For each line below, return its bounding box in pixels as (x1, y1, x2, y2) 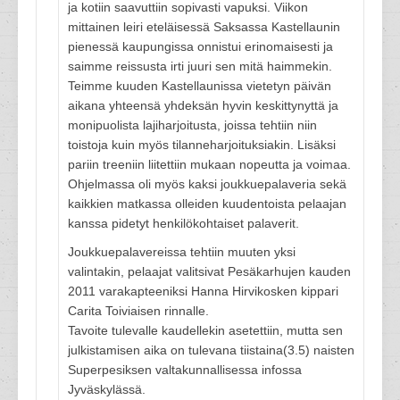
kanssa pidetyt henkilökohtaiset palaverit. (68, 216, 299, 230)
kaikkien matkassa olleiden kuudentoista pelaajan (68, 196, 346, 211)
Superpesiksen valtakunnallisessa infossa (68, 362, 302, 377)
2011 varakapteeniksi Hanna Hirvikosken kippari (68, 284, 338, 298)
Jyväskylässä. (68, 382, 146, 396)
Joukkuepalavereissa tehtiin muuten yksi (68, 245, 296, 259)
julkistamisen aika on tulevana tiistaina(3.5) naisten (68, 343, 354, 357)
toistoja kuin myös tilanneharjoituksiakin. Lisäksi (68, 137, 336, 152)
